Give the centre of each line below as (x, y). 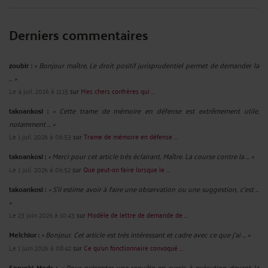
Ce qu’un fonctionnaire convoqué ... (133, 247)
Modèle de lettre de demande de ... (138, 214)
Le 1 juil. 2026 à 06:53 (40, 136)
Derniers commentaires (79, 34)
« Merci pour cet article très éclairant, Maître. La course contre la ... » (151, 156)
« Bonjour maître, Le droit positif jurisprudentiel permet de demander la (147, 65)
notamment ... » (32, 123)
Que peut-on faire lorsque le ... (127, 169)
